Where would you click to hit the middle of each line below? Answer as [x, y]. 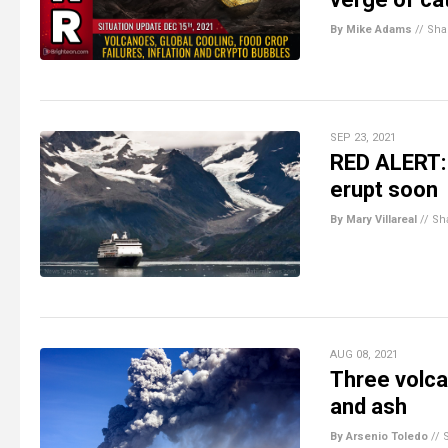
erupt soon [384, 189]
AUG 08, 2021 [364, 354]
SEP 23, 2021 [363, 137]
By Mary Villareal [373, 219]
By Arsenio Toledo [379, 436]
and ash [368, 406]
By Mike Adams [371, 29]
